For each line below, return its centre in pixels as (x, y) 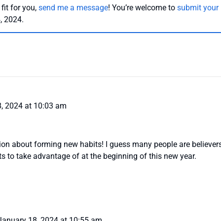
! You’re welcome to (143, 8)
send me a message (73, 8)
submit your (198, 8)
